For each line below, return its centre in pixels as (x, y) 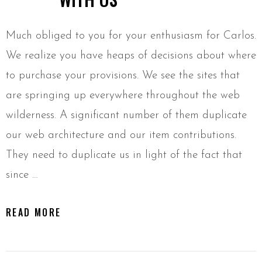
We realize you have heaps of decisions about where (131, 56)
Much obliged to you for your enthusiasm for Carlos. (131, 36)
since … (22, 175)
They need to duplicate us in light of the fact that (124, 156)
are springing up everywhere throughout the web (123, 96)
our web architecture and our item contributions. (121, 136)
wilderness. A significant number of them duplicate (126, 116)
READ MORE (34, 213)
